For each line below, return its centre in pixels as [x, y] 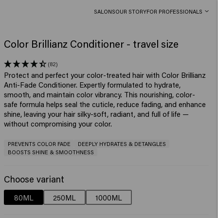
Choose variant [34, 179]
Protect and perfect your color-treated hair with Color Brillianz [105, 75]
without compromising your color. [58, 123]
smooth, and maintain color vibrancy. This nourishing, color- [100, 94]
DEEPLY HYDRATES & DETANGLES [122, 144]
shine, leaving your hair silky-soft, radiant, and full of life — [97, 114]
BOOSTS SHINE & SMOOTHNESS [51, 152]
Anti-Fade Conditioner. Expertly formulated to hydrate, [92, 84]
